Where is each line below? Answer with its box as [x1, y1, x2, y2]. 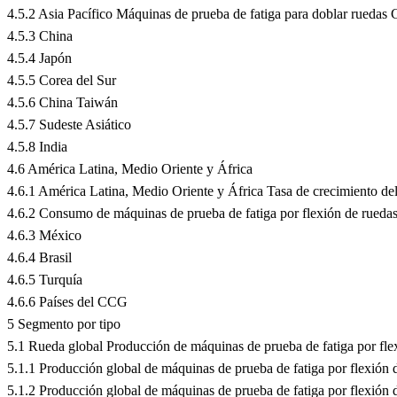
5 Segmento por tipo [7, 315, 121, 331]
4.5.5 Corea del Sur [7, 72, 116, 88]
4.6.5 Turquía [7, 271, 82, 287]
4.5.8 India [7, 138, 67, 154]
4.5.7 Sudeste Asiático [7, 116, 131, 132]
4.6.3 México [7, 227, 82, 243]
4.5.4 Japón [7, 50, 72, 66]
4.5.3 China [7, 27, 73, 43]
